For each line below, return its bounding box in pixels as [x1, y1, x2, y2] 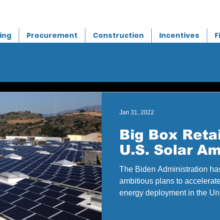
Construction [93, 30, 144, 40]
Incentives [159, 30, 199, 40]
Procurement [27, 30, 78, 40]
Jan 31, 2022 [119, 109, 154, 116]
